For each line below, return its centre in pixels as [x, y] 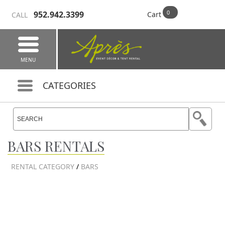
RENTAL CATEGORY [43, 166]
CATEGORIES [69, 85]
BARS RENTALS [56, 146]
